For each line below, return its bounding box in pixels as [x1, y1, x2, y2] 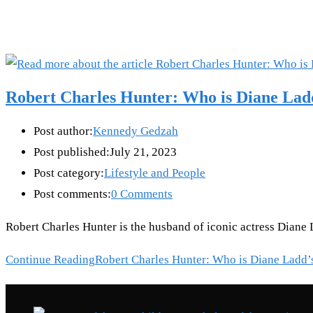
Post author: [34, 124, 93, 138]
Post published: [34, 145, 110, 159]
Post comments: [34, 187, 111, 201]
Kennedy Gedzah [93, 124, 178, 138]
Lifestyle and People [104, 166, 205, 180]
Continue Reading [6, 253, 95, 267]
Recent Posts [6, 284, 72, 296]
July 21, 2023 [110, 145, 177, 159]
